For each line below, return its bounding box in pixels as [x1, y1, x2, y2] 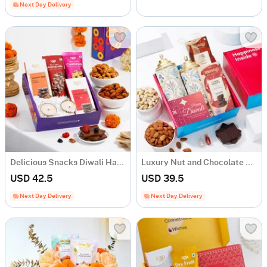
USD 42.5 [10, 174, 53, 184]
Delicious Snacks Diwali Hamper [117, 159, 124, 167]
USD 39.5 [141, 174, 184, 184]
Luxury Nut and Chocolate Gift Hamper [246, 159, 253, 167]
